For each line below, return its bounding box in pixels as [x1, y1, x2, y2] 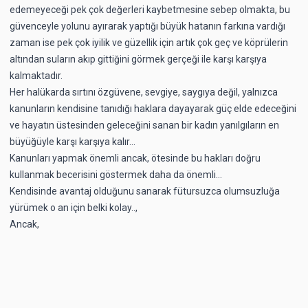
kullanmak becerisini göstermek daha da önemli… [10, 168, 222, 180]
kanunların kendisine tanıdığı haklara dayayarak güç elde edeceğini [10, 102, 296, 114]
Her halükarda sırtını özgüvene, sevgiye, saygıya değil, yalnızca [10, 86, 278, 98]
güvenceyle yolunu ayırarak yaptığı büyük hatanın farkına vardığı [10, 20, 285, 32]
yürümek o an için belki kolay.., [10, 201, 140, 213]
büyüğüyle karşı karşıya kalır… [10, 135, 137, 147]
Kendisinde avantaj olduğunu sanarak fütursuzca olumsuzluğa [10, 185, 280, 197]
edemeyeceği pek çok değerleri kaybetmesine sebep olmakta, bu [10, 3, 290, 15]
